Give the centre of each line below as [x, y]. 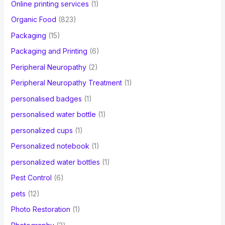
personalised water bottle [53, 115]
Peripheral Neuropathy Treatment [66, 83]
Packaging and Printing [49, 51]
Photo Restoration [40, 209]
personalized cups [42, 130]
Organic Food [33, 20]
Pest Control [31, 178]
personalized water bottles [55, 162]
